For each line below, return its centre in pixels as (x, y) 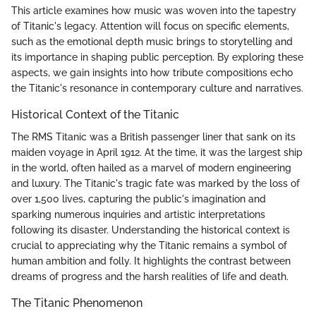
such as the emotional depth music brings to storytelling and (152, 42)
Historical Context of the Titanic (95, 115)
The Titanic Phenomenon (77, 303)
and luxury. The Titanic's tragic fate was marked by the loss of (156, 184)
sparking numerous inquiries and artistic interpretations (138, 215)
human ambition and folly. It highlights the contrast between (151, 261)
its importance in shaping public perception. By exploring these (157, 57)
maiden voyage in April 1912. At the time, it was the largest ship (157, 153)
